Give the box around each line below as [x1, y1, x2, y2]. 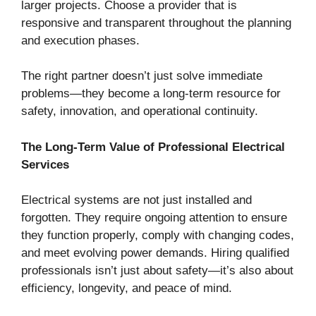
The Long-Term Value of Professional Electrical [21, 140, 285, 154]
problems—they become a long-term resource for [21, 87, 281, 101]
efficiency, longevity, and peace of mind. [21, 281, 232, 296]
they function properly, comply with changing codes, [21, 229, 294, 243]
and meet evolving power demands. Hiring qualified [21, 246, 289, 260]
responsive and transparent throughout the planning [21, 16, 291, 30]
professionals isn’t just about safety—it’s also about [21, 264, 293, 278]
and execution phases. [21, 33, 140, 47]
